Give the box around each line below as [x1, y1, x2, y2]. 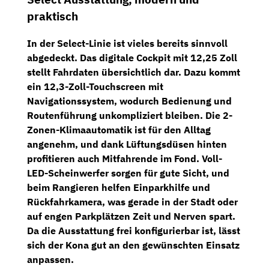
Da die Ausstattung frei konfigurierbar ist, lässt [27, 225, 240, 237]
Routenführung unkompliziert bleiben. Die [27, 109, 223, 122]
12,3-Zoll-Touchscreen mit [44, 80, 163, 93]
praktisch [27, 9, 78, 24]
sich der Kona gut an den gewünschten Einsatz [27, 239, 240, 252]
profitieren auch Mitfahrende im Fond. [27, 153, 202, 165]
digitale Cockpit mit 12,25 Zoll [99, 52, 237, 64]
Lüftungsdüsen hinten [126, 138, 227, 151]
